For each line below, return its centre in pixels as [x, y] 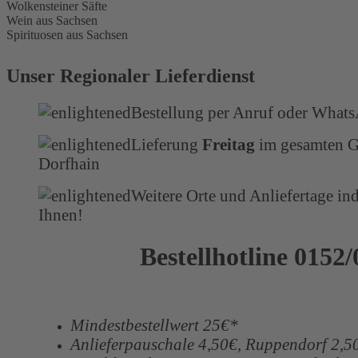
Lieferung [165, 145]
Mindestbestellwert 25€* [154, 325]
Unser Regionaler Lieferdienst [131, 76]
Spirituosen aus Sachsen [67, 34]
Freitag [227, 145]
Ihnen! [61, 215]
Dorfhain [69, 164]
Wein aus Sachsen [52, 20]
